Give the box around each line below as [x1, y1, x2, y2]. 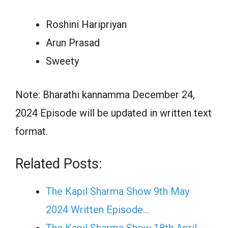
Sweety [46, 54, 79, 67]
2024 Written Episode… [46, 203, 149, 216]
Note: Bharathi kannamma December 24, [15, 88, 195, 101]
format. [15, 125, 48, 137]
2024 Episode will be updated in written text [15, 106, 212, 119]
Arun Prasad [46, 36, 100, 49]
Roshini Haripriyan [46, 18, 127, 31]
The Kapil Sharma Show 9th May [46, 185, 189, 197]
